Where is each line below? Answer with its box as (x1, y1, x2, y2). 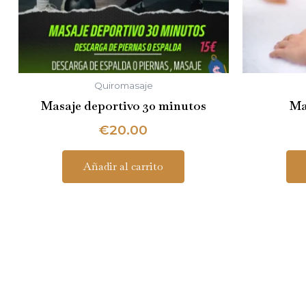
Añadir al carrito (83, 159, 164, 174)
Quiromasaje (94, 79, 153, 91)
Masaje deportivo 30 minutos (40, 97, 206, 113)
